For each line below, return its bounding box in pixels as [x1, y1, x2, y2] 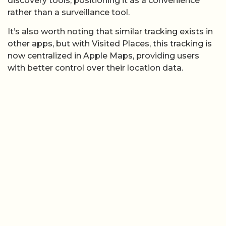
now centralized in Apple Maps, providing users [8, 50, 199, 61]
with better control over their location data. [8, 63, 183, 73]
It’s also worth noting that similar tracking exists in [8, 26, 213, 36]
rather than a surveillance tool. [8, 7, 130, 17]
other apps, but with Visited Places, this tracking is [8, 38, 212, 48]
